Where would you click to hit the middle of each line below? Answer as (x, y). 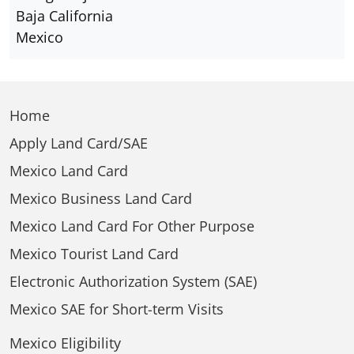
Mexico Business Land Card (101, 198)
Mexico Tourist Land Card (94, 254)
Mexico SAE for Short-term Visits (117, 309)
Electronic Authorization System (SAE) (133, 281)
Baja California (64, 16)
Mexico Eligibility (65, 343)
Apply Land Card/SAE (79, 143)
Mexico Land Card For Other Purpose (132, 226)
